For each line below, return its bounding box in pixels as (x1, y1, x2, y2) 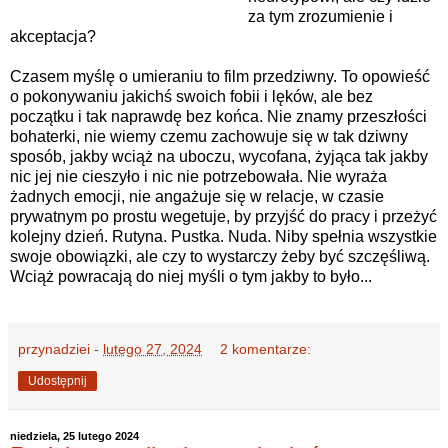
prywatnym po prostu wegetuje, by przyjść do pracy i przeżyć (10, 208, 437, 226)
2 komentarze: (220, 341, 312, 358)
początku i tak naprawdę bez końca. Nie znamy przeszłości (10, 108, 427, 126)
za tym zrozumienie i (247, 8, 393, 26)
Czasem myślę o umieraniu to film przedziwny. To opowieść (10, 68, 430, 86)
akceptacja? (10, 28, 96, 46)
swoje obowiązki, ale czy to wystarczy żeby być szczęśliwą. (10, 248, 430, 266)
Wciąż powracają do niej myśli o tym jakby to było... (10, 268, 372, 286)
